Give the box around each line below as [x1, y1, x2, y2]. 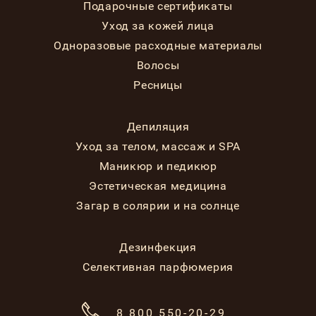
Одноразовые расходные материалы [54, 39, 262, 53]
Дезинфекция [119, 241, 197, 255]
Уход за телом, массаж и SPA [75, 140, 241, 154]
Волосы [136, 59, 180, 73]
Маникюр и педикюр [99, 159, 217, 174]
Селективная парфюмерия [82, 260, 234, 274]
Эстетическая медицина [89, 179, 227, 193]
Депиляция [126, 120, 190, 134]
